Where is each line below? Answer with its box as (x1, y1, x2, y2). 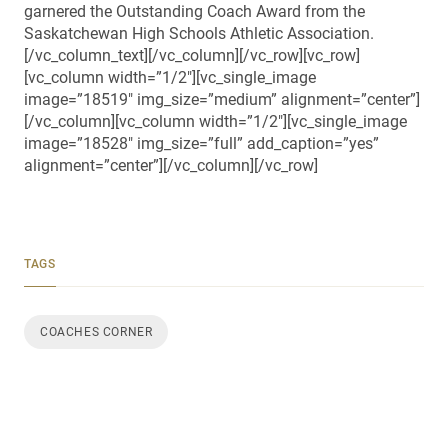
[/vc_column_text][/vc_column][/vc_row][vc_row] (24, 46, 360, 66)
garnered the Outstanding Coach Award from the (24, 2, 365, 22)
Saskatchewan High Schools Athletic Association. (24, 24, 374, 44)
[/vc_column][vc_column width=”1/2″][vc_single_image (24, 112, 407, 132)
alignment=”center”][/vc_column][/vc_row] (24, 156, 318, 176)
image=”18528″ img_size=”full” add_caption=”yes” (24, 134, 379, 154)
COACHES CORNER (40, 325, 153, 340)
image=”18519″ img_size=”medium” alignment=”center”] (24, 90, 420, 110)
